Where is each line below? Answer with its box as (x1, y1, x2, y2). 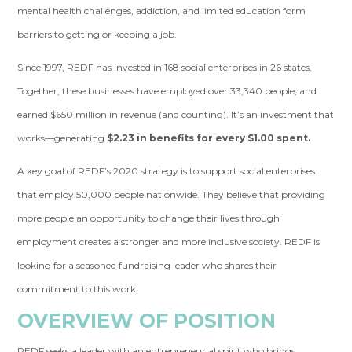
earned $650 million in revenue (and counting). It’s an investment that (17, 108, 335, 120)
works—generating (17, 132, 108, 144)
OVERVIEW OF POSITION (17, 308, 277, 332)
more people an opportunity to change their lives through (17, 212, 280, 224)
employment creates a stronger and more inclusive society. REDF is (17, 236, 321, 247)
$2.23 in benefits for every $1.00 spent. (107, 132, 311, 144)
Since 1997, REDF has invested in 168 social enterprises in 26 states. (17, 61, 313, 73)
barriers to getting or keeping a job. (17, 28, 178, 40)
